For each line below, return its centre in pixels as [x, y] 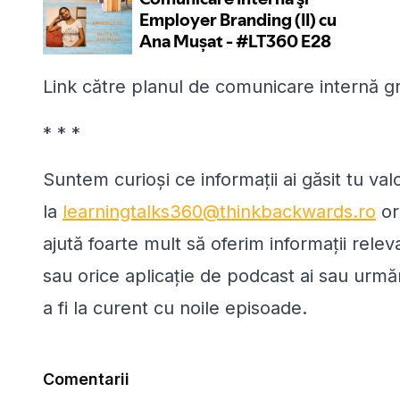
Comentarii [86, 379]
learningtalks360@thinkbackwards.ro [219, 212]
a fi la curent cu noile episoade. [175, 308]
